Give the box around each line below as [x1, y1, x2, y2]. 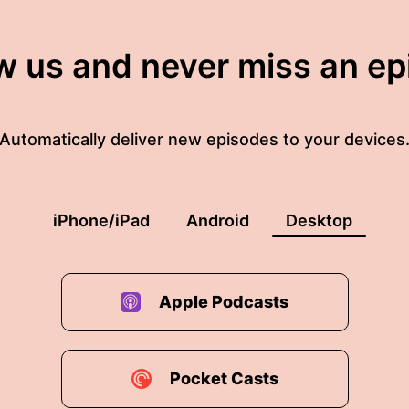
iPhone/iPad [52, 211, 150, 230]
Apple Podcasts [159, 292, 288, 311]
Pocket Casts [169, 369, 278, 388]
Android [185, 211, 249, 230]
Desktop [285, 211, 352, 230]
